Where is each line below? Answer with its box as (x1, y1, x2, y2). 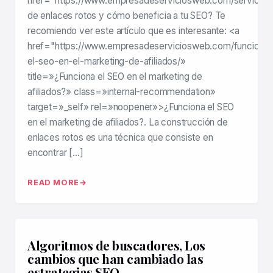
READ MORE (27, 178, 80, 188)
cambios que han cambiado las (27, 250, 203, 268)
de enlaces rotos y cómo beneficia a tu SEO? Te (27, 10, 226, 22)
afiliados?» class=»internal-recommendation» (27, 86, 216, 98)
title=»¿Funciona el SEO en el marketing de (27, 71, 202, 83)
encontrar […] (27, 147, 83, 159)
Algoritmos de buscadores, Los (27, 236, 205, 254)
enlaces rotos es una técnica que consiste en (27, 132, 213, 144)
